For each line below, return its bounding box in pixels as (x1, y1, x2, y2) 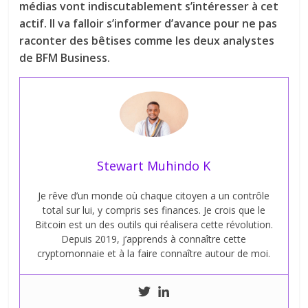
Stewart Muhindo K (97, 157, 211, 175)
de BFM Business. (19, 49, 111, 65)
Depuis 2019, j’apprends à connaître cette (61, 232, 247, 246)
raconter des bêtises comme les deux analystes (19, 32, 275, 48)
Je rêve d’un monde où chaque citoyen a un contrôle (38, 189, 270, 203)
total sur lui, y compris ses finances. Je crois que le (42, 203, 265, 217)
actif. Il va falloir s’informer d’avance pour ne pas (19, 15, 278, 31)
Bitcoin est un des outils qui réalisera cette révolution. (34, 218, 273, 232)
